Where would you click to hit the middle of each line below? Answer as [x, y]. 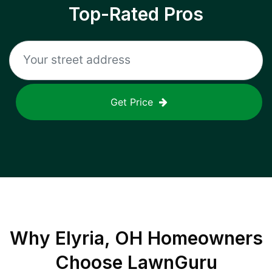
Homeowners [202, 238]
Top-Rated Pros [136, 14]
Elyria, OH [99, 238]
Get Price [132, 102]
